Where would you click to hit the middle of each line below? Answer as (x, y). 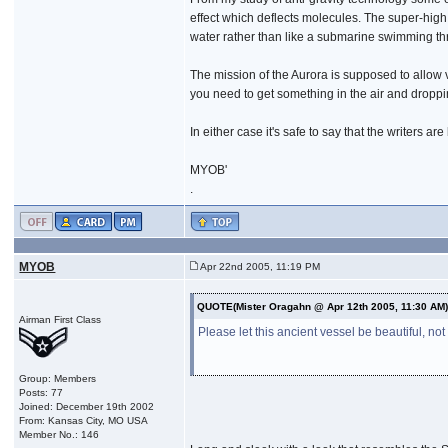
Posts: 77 (41, 392)
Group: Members (58, 378)
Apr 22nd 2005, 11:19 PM (259, 266)
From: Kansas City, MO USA (84, 420)
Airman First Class (60, 319)
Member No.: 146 (59, 434)
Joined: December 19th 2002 (87, 406)
